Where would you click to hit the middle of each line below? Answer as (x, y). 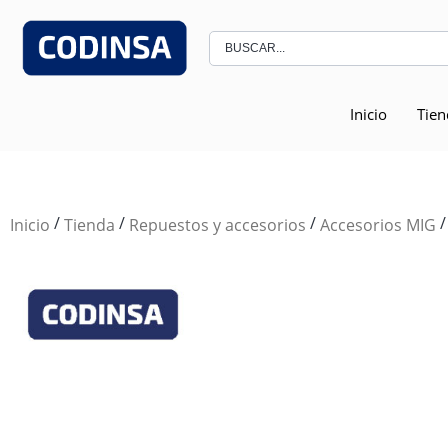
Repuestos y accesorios (217, 224)
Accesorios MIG (378, 224)
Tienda (89, 224)
